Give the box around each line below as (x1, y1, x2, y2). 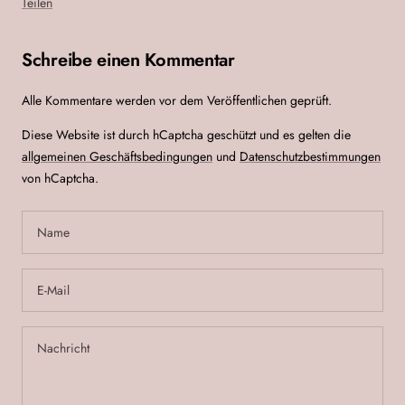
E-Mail (37, 280, 70, 299)
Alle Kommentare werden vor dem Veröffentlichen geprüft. (22, 90, 332, 109)
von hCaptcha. (22, 168, 99, 187)
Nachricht (37, 338, 89, 357)
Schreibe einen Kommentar (22, 46, 235, 73)
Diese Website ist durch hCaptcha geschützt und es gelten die (22, 125, 351, 144)
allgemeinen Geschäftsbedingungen (22, 146, 212, 165)
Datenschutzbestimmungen (240, 146, 381, 165)
